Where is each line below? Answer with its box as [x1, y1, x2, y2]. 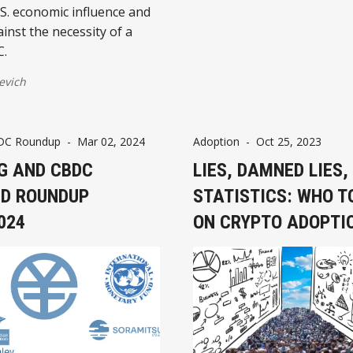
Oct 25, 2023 [256, 133, 321, 149]
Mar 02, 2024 [76, 133, 145, 149]
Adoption [193, 133, 240, 149]
